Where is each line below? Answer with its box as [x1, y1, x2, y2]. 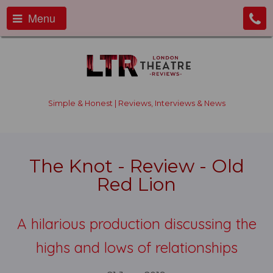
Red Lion [97, 173, 176, 196]
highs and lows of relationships [35, 238, 238, 257]
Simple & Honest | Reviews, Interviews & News [48, 99, 225, 108]
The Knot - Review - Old [29, 155, 244, 177]
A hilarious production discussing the [16, 214, 257, 233]
